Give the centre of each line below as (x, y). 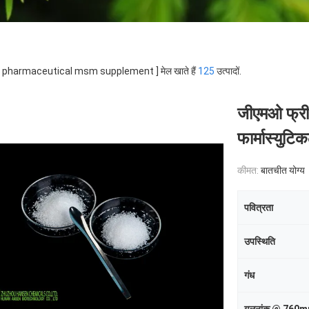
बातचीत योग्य (283, 170)
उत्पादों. (228, 71)
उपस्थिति (260, 241)
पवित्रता (259, 208)
